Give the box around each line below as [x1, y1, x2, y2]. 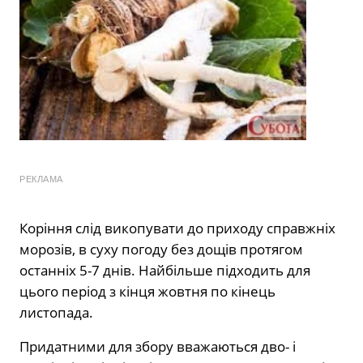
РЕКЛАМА [19, 173, 63, 184]
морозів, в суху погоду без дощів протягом [19, 239, 303, 258]
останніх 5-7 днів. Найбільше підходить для [19, 260, 310, 280]
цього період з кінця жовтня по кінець [19, 281, 275, 301]
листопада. [19, 302, 93, 322]
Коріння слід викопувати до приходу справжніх [19, 218, 335, 237]
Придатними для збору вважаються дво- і [19, 336, 296, 356]
